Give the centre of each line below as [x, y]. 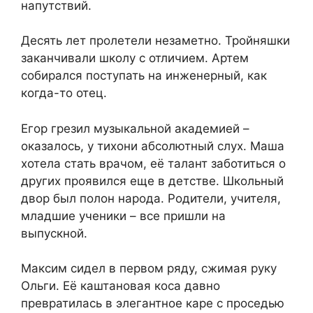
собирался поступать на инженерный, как [144, 76]
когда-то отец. [64, 93]
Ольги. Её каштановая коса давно [121, 286]
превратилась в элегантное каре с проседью [153, 304]
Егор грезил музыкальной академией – [135, 128]
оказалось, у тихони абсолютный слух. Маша [153, 146]
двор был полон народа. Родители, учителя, [151, 198]
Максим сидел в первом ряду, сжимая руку [149, 269]
